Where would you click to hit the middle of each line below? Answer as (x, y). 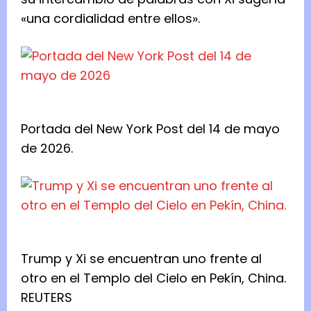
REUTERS (47, 298)
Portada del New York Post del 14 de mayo (150, 129)
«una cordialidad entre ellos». (112, 19)
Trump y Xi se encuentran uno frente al (141, 259)
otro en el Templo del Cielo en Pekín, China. (153, 278)
